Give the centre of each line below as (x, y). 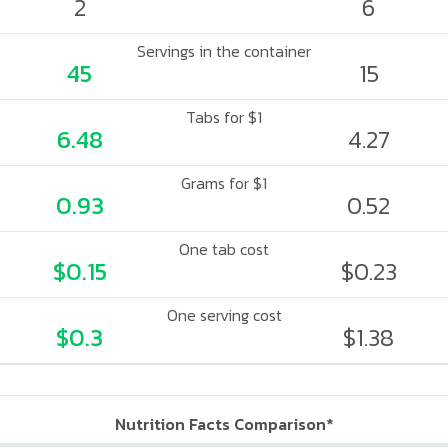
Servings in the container (224, 51)
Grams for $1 (224, 183)
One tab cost (224, 249)
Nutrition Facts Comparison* (224, 424)
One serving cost (224, 315)
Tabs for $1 (224, 117)
